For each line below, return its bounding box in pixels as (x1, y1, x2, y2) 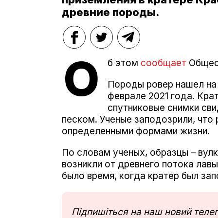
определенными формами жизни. (62, 125, 210, 137)
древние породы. (62, 5, 160, 18)
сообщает (138, 57, 189, 69)
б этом (108, 57, 138, 69)
